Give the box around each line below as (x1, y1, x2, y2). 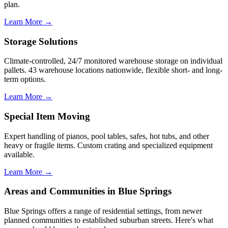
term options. (4, 75, 46, 84)
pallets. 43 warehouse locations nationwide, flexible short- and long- (4, 66, 222, 75)
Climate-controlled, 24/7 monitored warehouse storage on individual (4, 56, 222, 66)
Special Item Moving (4, 111, 90, 122)
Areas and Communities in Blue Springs (4, 186, 172, 197)
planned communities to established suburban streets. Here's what (4, 216, 213, 225)
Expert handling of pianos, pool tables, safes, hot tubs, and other (4, 131, 209, 140)
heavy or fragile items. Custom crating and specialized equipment (4, 140, 213, 150)
